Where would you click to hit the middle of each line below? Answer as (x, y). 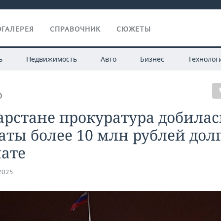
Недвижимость (51, 59)
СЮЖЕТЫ (134, 29)
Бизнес (152, 59)
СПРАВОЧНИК (75, 29)
